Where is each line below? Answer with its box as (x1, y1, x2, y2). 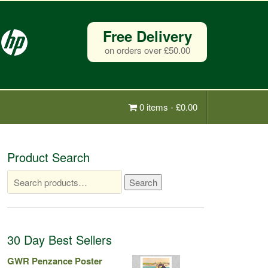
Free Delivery (102, 26, 192, 46)
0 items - (137, 100, 176, 113)
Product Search (7, 148, 90, 166)
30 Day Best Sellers (7, 231, 112, 248)
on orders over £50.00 (104, 44, 190, 56)
